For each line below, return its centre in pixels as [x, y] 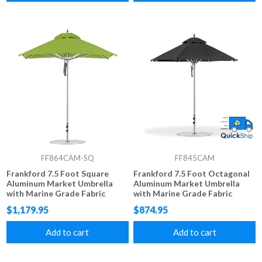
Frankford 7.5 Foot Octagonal [192, 173]
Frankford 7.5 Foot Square [58, 173]
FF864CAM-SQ [67, 158]
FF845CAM [194, 158]
